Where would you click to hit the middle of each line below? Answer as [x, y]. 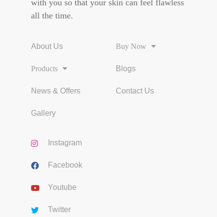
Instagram [65, 143]
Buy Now [131, 46]
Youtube [62, 187]
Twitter [59, 209]
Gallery [43, 113]
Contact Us [135, 91]
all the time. [52, 15]
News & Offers [56, 91]
